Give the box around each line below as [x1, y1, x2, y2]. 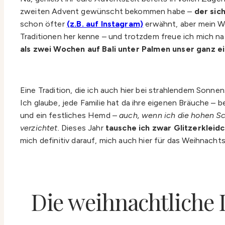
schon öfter [20, 19, 67, 29]
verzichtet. [20, 123, 59, 133]
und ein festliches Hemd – [20, 110, 120, 120]
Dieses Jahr [59, 123, 105, 133]
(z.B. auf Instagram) [66, 19, 144, 29]
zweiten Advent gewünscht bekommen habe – [20, 6, 194, 16]
